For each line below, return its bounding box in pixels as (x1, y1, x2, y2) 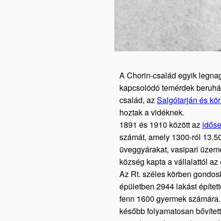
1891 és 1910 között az (119, 119, 202, 130)
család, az (119, 94, 157, 106)
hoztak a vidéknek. (119, 107, 188, 118)
